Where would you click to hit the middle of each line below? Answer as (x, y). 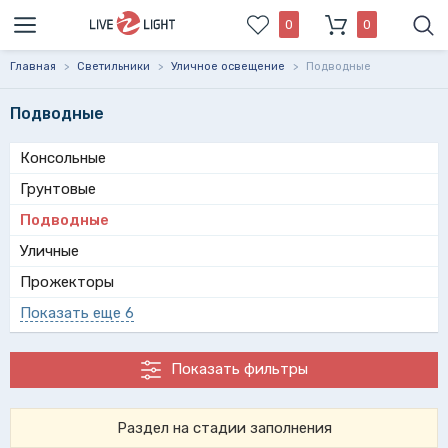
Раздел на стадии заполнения (224, 428)
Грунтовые (58, 189)
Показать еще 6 (77, 313)
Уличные (49, 251)
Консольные (63, 158)
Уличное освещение (228, 66)
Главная (33, 66)
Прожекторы (67, 282)
